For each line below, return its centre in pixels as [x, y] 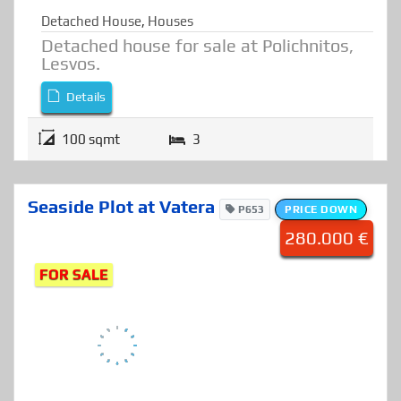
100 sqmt [91, 186]
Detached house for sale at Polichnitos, [197, 92]
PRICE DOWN [321, 256]
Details [85, 144]
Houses [171, 68]
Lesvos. [71, 110]
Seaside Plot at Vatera [124, 253]
